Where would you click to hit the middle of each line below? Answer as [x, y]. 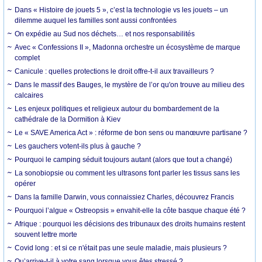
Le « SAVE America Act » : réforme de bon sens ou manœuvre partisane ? [131, 132]
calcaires [29, 95]
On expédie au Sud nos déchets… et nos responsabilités [105, 34]
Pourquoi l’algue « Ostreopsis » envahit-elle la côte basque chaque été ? [130, 210]
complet [27, 58]
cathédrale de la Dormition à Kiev [68, 119]
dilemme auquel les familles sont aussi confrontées [96, 20]
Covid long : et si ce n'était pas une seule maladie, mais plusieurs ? [121, 248]
